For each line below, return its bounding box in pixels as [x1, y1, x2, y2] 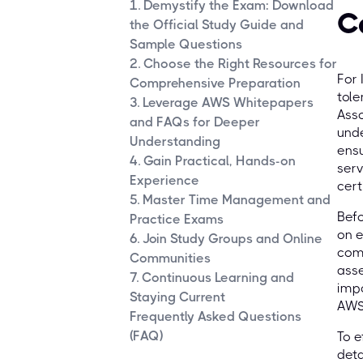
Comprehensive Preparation [130, 75, 301, 92]
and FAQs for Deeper [130, 114, 260, 130]
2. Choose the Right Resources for [130, 56, 337, 72]
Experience [130, 173, 199, 189]
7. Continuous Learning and [130, 270, 294, 286]
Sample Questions [130, 36, 242, 53]
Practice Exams [130, 211, 224, 228]
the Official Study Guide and [130, 17, 304, 33]
